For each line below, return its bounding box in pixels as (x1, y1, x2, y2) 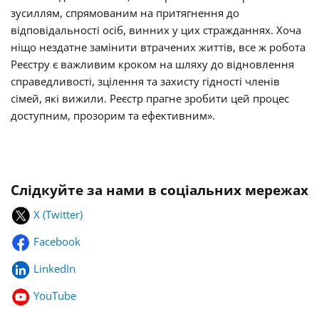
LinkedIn (33, 261, 78, 276)
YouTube (33, 288, 76, 303)
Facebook (33, 234, 83, 249)
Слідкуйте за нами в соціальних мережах (11, 181, 308, 200)
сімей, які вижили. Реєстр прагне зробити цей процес (11, 91, 289, 106)
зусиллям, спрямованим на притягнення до (11, 6, 239, 21)
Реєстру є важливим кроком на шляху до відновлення (11, 57, 294, 72)
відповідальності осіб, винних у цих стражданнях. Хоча (11, 23, 301, 38)
